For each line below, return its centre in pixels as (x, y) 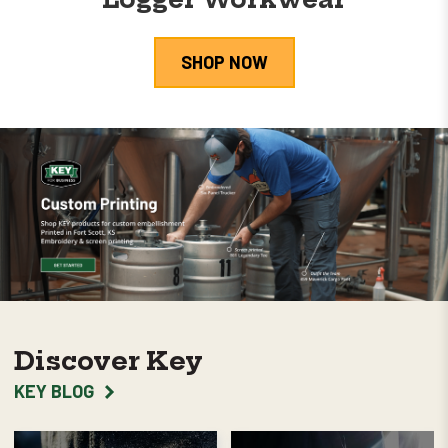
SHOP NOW (224, 62)
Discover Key (108, 361)
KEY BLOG (54, 391)
